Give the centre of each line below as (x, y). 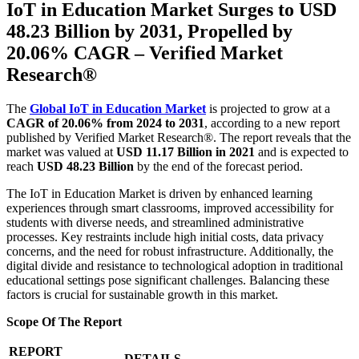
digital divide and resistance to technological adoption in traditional (175, 266)
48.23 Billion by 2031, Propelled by (149, 32)
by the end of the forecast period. (218, 167)
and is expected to (302, 152)
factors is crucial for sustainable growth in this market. (142, 295)
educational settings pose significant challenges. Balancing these (168, 280)
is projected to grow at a (268, 109)
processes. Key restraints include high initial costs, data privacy (165, 237)
